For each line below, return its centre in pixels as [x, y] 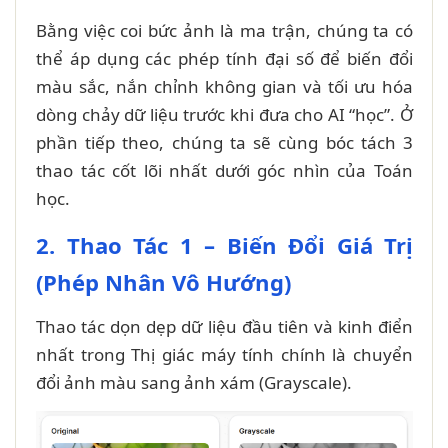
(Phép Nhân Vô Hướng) [163, 282]
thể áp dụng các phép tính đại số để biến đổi [224, 59]
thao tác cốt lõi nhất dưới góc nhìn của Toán [224, 171]
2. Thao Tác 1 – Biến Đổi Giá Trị [224, 245]
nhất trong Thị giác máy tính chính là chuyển [224, 355]
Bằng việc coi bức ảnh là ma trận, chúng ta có [224, 31]
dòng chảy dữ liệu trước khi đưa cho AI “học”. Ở [224, 115]
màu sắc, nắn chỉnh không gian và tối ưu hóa [224, 87]
